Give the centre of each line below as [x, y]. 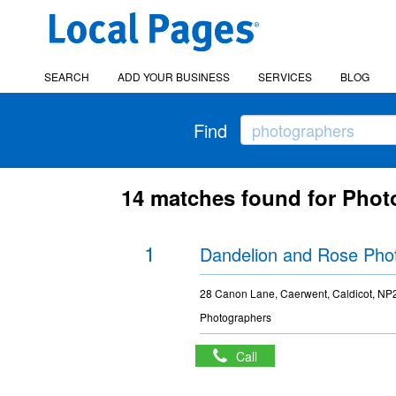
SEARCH [67, 76]
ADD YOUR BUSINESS [174, 76]
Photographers [236, 317]
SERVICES [285, 76]
